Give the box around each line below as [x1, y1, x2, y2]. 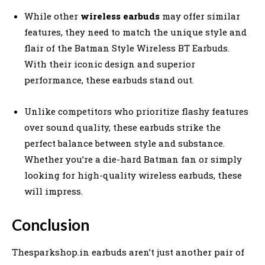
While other [24, 9, 80, 22]
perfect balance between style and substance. [24, 137, 225, 149]
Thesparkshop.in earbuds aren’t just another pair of [12, 245, 244, 258]
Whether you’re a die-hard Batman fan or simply [24, 153, 242, 165]
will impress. [24, 185, 83, 197]
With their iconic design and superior [24, 57, 195, 70]
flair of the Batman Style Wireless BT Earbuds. [24, 41, 230, 54]
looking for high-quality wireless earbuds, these [24, 169, 242, 181]
